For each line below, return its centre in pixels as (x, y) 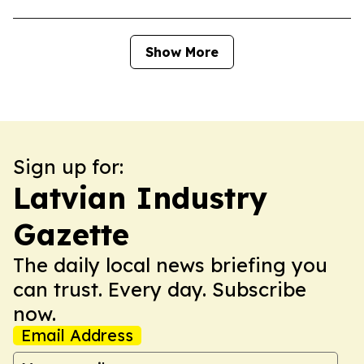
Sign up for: (68, 167)
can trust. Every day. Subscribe (160, 289)
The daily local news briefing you (170, 265)
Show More (182, 52)
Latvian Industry (140, 198)
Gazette (71, 234)
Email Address (77, 335)
